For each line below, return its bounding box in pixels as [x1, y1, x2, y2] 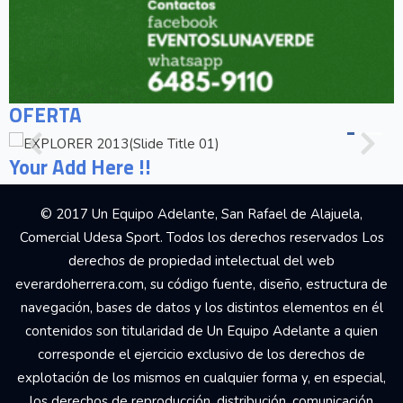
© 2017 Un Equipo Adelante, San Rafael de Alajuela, [40, 205, 363, 224]
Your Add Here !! [9, 152, 151, 184]
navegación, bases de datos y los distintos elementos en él [20, 299, 383, 318]
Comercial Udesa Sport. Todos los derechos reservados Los [19, 228, 384, 247]
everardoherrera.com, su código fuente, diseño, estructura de [15, 275, 388, 294]
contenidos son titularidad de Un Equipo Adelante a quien [25, 322, 378, 341]
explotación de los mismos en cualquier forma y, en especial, [17, 369, 386, 388]
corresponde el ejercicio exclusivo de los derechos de [38, 345, 365, 364]
